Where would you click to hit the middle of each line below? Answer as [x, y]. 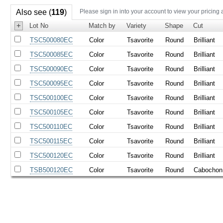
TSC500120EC [52, 155]
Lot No [39, 25]
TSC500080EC [52, 40]
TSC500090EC [52, 69]
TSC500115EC [51, 141]
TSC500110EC [51, 126]
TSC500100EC [52, 98]
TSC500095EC [52, 83]
